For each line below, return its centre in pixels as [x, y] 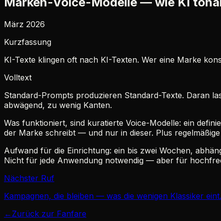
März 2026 [24, 24]
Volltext [18, 77]
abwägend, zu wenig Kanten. [58, 105]
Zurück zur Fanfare [49, 213]
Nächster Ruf [29, 178]
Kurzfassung [28, 42]
